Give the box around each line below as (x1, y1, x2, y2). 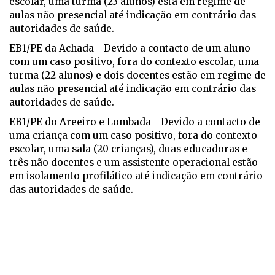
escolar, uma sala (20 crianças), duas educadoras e (9, 143, 247, 155)
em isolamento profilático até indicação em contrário (9, 170, 263, 182)
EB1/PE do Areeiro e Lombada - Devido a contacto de (9, 116, 260, 128)
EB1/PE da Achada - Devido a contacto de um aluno (9, 42, 250, 55)
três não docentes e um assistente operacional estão (9, 157, 258, 169)
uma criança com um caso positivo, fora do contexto (9, 130, 257, 142)
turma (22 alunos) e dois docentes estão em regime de (9, 69, 266, 82)
